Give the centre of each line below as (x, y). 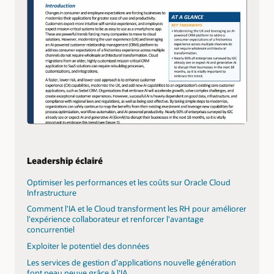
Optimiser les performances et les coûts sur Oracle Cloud (129, 182)
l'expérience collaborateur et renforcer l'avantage (115, 219)
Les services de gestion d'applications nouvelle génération (131, 262)
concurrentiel (51, 230)
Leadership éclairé (65, 160)
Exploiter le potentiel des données (88, 246)
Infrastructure (52, 192)
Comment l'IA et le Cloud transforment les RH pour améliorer (137, 209)
